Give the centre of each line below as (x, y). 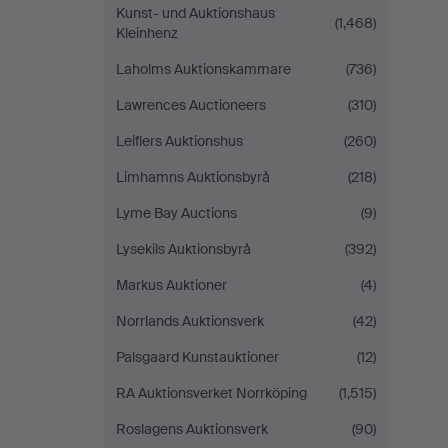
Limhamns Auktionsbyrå (193, 177)
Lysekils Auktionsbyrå (183, 249)
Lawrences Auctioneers (191, 105)
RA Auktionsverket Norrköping (211, 393)
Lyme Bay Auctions (176, 213)
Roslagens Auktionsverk (192, 429)
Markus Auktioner (171, 285)
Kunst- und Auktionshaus (195, 13)
